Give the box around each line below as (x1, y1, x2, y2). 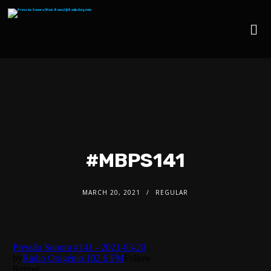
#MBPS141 (85, 149, 185, 172)
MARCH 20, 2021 (82, 188, 141, 197)
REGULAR (155, 188, 189, 197)
